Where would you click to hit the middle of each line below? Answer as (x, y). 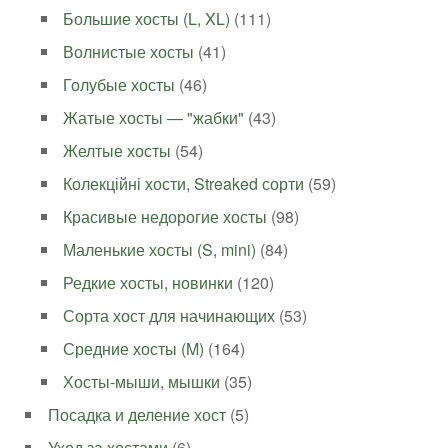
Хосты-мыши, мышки (142, 382)
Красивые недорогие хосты (165, 217)
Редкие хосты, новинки (148, 283)
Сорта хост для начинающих (169, 316)
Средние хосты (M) (134, 349)
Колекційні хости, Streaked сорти (184, 184)
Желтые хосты (117, 151)
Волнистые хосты (129, 52)
